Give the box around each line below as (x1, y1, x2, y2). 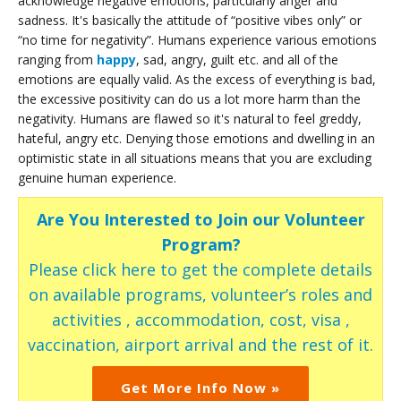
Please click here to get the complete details (29, 258, 372, 280)
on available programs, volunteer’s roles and (29, 283, 372, 305)
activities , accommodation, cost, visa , (51, 308, 350, 330)
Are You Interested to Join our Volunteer (36, 208, 365, 230)
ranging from (18, 50, 97, 68)
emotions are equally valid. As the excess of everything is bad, (18, 70, 376, 88)
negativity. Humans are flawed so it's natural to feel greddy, (18, 109, 362, 127)
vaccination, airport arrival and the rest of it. (28, 333, 373, 355)
